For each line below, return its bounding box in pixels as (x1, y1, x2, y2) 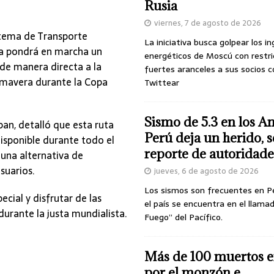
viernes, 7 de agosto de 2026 (154, 17, 261, 30)
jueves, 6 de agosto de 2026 (154, 165, 259, 178)
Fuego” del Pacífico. (144, 210, 223, 224)
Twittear (144, 76, 179, 90)
